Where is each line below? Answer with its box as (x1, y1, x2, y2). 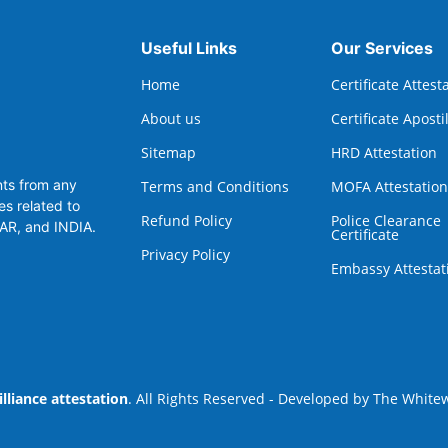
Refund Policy (141, 211, 232, 231)
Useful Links (141, 38, 237, 59)
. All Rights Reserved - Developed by (128, 389, 373, 409)
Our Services (331, 38, 433, 59)
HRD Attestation (331, 143, 437, 163)
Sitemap (141, 143, 196, 163)
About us (141, 109, 201, 129)
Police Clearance (331, 211, 441, 231)
